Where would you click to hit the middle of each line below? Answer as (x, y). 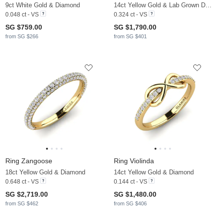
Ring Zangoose (29, 161)
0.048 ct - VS (22, 14)
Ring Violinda (134, 161)
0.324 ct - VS (131, 14)
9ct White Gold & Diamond (43, 5)
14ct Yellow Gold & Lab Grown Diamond (209, 5)
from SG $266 (22, 36)
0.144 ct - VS (131, 181)
